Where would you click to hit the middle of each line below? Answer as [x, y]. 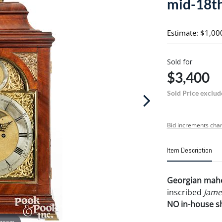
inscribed [185, 192]
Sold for [179, 62]
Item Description [189, 150]
